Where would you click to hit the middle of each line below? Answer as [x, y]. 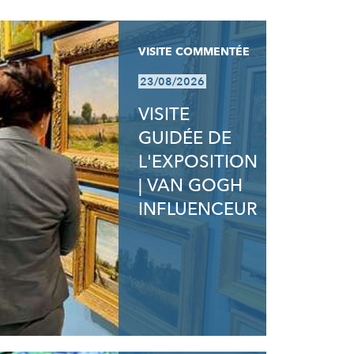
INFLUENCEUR [198, 209]
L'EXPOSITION [198, 162]
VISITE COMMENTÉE [194, 52]
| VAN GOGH [191, 186]
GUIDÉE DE [185, 138]
